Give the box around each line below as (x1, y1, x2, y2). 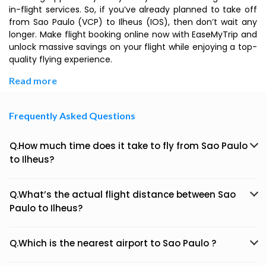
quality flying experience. (9, 53, 112, 65)
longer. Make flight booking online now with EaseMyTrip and (9, 28, 257, 40)
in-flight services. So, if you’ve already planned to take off (9, 4, 257, 15)
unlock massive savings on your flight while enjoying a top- (9, 41, 257, 53)
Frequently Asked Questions (9, 110, 135, 121)
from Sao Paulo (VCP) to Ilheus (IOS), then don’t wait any (9, 16, 257, 28)
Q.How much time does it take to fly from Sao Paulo (9, 140, 248, 152)
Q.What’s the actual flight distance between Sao (9, 188, 236, 201)
